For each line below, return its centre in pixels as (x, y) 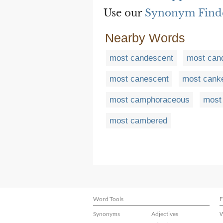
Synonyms (107, 214)
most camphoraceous (150, 100)
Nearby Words (145, 38)
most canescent (139, 79)
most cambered (138, 121)
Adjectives (165, 214)
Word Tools (108, 199)
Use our (124, 13)
